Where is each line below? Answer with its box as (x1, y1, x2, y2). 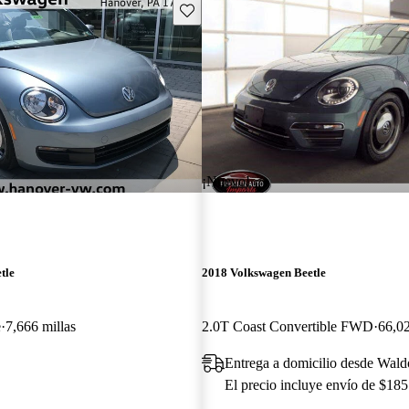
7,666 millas (5, 318, 76, 334)
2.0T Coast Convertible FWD (201, 318, 373, 334)
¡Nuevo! (201, 173, 250, 189)
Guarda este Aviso (178, 2, 278, 16)
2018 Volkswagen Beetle (201, 265, 326, 279)
